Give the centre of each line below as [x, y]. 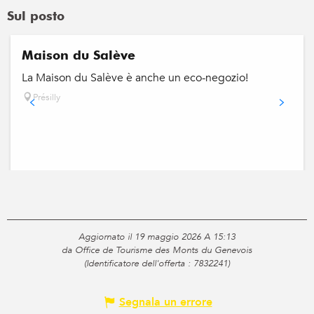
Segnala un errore [165, 302]
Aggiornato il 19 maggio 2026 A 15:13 [157, 237]
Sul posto [36, 15]
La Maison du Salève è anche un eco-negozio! [135, 77]
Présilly [47, 97]
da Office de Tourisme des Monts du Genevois [157, 250]
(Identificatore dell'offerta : [139, 263]
